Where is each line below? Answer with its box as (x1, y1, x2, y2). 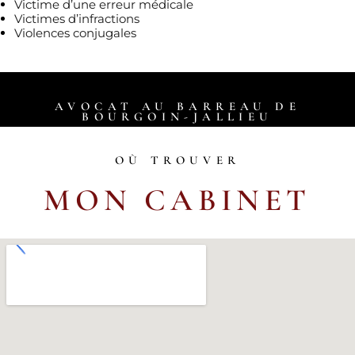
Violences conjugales (14, 25, 136, 40)
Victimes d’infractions (14, 11, 139, 26)
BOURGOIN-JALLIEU (82, 109, 273, 124)
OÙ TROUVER (114, 153, 241, 167)
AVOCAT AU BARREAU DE (55, 99, 300, 113)
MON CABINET (44, 181, 311, 219)
